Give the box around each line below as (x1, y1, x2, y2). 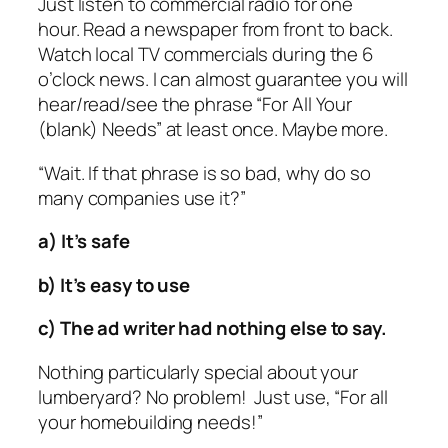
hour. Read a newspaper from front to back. (38, 16, 393, 43)
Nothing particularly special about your (38, 358, 359, 385)
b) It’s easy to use (38, 271, 191, 298)
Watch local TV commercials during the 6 (38, 41, 374, 68)
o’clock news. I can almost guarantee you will (38, 66, 408, 93)
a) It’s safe (38, 228, 130, 255)
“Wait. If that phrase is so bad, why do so (38, 159, 371, 186)
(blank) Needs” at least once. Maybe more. (38, 116, 388, 143)
